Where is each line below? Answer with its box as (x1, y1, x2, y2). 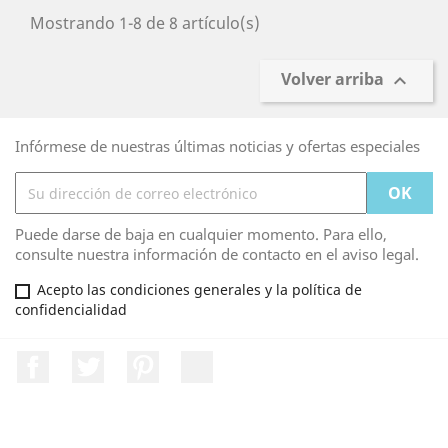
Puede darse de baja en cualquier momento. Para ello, (15, 224, 387, 244)
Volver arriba (281, 68, 388, 91)
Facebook (49, 350, 122, 372)
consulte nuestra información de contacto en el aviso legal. (15, 244, 419, 264)
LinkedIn (213, 350, 279, 372)
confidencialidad (15, 300, 127, 319)
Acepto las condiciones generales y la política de (37, 280, 362, 299)
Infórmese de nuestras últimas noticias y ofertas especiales (15, 136, 420, 156)
